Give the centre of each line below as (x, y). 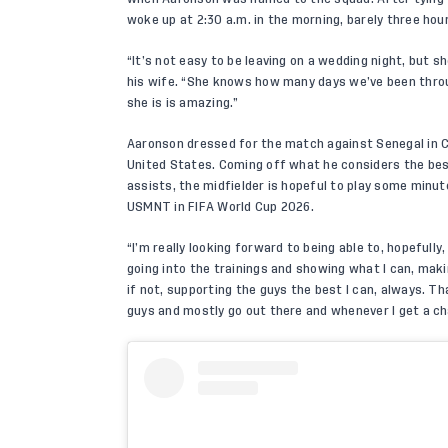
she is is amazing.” (183, 102)
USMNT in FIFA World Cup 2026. (220, 206)
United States (170, 164)
